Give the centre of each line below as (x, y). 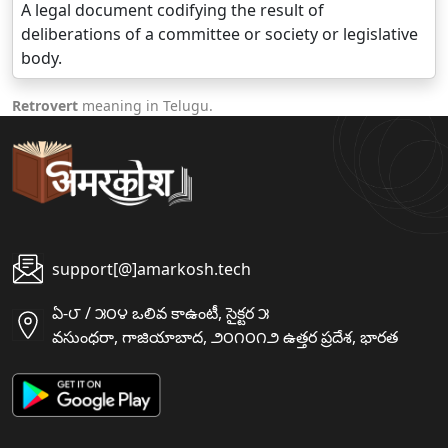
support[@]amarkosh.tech (151, 269)
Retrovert (45, 106)
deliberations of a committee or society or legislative (219, 34)
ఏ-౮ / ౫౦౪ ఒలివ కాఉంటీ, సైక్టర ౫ (160, 313)
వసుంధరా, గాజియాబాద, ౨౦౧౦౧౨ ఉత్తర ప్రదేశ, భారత (225, 337)
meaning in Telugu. (145, 106)
